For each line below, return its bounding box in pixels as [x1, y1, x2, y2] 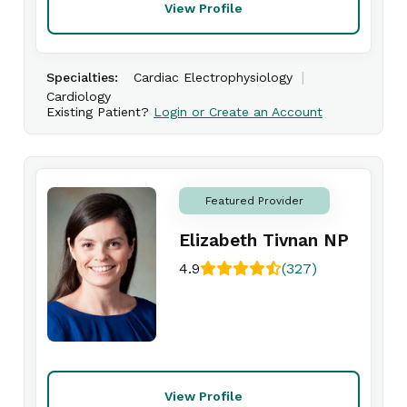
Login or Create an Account [154, 104, 323, 119]
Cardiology [46, 89, 111, 104]
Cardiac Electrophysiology [134, 70, 293, 84]
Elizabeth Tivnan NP [179, 230, 349, 251]
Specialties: [46, 70, 118, 84]
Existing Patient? [46, 104, 154, 119]
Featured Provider [205, 194, 303, 207]
